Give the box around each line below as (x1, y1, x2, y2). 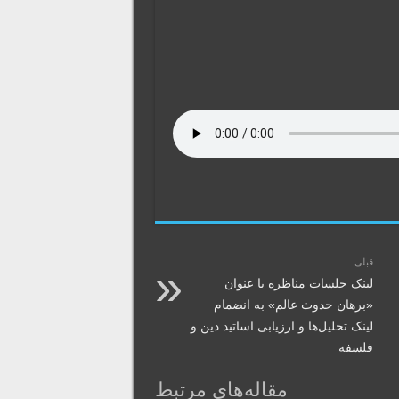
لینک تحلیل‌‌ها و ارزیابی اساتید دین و (190, 319, 373, 334)
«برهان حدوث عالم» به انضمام (213, 297, 373, 313)
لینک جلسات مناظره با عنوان (224, 276, 373, 291)
